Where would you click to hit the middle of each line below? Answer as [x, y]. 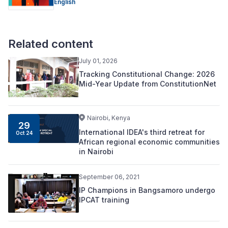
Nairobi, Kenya [108, 118]
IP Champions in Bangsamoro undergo [147, 190]
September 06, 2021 [109, 177]
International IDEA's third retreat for [141, 132]
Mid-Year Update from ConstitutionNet [147, 84]
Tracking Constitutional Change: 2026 [147, 74]
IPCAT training [104, 199]
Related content [51, 44]
